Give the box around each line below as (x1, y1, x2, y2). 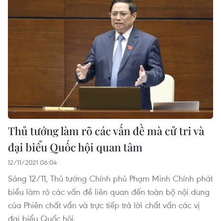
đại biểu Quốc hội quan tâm (8, 140, 143, 155)
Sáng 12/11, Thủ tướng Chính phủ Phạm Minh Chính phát (8, 173, 213, 184)
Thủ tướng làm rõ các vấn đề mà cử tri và (8, 123, 204, 139)
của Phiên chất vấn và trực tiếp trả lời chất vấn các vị (8, 199, 200, 211)
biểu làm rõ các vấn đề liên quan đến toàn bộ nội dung (8, 186, 210, 198)
